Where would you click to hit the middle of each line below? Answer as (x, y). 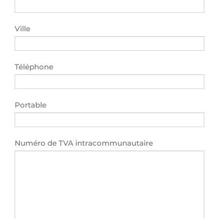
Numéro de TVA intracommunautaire (84, 143)
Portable (31, 105)
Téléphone (34, 67)
